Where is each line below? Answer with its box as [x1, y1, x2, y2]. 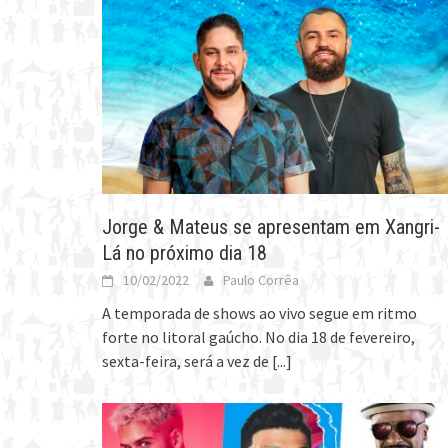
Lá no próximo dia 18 [102, 240, 267, 265]
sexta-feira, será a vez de [102, 350, 272, 371]
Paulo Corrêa [223, 270, 299, 289]
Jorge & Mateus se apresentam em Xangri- [102, 214, 440, 239]
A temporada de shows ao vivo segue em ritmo [102, 302, 417, 323]
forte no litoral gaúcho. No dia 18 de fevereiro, [102, 326, 415, 347]
